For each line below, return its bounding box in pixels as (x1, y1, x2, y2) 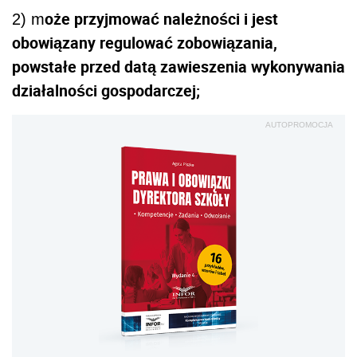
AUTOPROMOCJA (265, 120, 333, 129)
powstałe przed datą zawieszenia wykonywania (12, 55, 345, 77)
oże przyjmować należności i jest (45, 7, 278, 29)
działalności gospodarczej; (12, 79, 200, 101)
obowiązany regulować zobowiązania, (12, 31, 277, 53)
